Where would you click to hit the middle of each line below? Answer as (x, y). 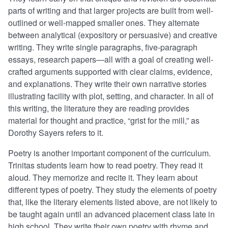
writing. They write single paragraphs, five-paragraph (103, 47)
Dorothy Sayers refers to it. (56, 133)
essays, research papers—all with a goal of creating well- (111, 60)
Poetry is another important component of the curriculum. (109, 153)
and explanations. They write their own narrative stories (107, 84)
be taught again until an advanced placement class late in (111, 214)
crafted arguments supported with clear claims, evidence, (110, 72)
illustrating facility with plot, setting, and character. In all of (111, 96)
